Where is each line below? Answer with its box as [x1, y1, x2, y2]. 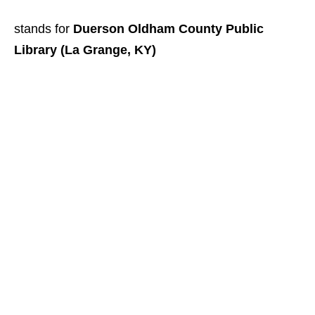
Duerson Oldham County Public [73, 22, 264, 36]
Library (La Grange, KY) [14, 43, 156, 57]
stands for [14, 22, 73, 36]
